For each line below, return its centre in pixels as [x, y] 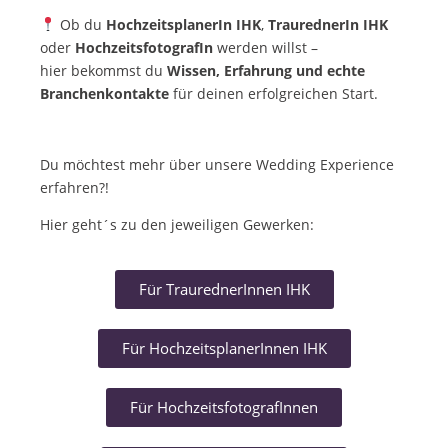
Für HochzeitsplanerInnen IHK [224, 347]
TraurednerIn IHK [327, 24]
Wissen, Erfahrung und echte [266, 70]
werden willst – [265, 47]
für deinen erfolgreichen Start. [273, 93]
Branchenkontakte [104, 93]
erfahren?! [74, 187]
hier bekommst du [103, 70]
